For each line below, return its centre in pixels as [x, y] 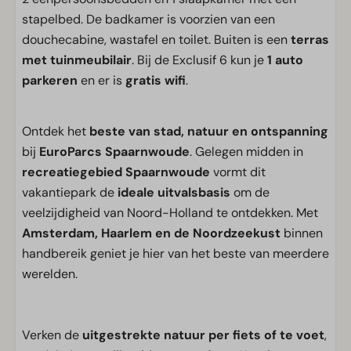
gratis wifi [156, 80]
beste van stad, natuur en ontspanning [209, 131]
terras [310, 40]
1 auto [285, 60]
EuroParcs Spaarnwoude [114, 152]
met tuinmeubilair [77, 60]
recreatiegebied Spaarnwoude [116, 172]
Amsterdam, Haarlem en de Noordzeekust [151, 233]
